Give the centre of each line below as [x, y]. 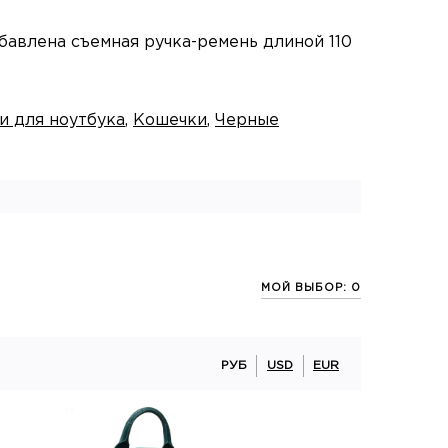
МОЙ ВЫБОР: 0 [311, 288]
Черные [247, 121]
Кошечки [170, 121]
